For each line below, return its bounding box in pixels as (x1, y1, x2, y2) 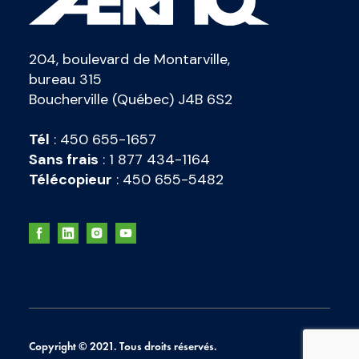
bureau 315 (29, 70, 102, 90)
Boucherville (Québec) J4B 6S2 (29, 90, 232, 110)
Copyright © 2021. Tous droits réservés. (29, 338, 217, 353)
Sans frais (29, 150, 99, 170)
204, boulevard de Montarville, (29, 50, 230, 70)
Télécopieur (29, 170, 112, 190)
